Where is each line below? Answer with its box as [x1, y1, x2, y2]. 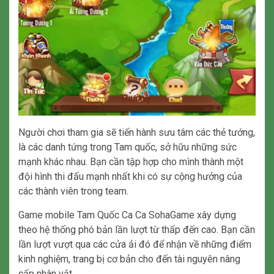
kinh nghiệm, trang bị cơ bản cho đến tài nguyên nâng [18, 253, 240, 265]
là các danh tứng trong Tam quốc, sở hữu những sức [18, 141, 237, 154]
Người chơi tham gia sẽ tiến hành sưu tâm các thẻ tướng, [18, 127, 255, 139]
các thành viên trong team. [18, 185, 128, 198]
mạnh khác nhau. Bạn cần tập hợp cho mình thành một [18, 156, 243, 168]
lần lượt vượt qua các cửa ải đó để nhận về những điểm [18, 239, 251, 251]
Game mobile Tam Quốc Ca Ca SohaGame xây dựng [18, 209, 236, 221]
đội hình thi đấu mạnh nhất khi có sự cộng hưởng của [18, 171, 242, 183]
